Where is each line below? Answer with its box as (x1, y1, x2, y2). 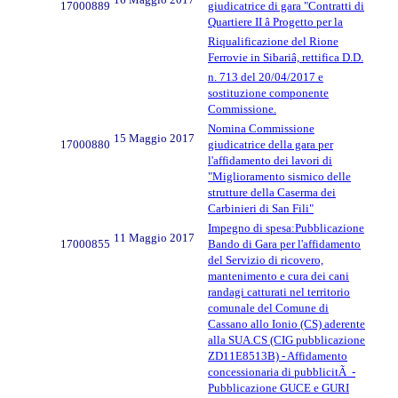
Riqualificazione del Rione (208, 34, 338, 48)
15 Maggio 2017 (114, 131, 195, 145)
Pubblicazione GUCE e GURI (208, 380, 349, 394)
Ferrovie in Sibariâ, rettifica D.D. (208, 50, 363, 64)
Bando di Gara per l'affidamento (208, 236, 361, 251)
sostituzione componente (208, 85, 329, 99)
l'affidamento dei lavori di (208, 153, 332, 167)
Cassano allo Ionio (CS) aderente (208, 316, 365, 330)
